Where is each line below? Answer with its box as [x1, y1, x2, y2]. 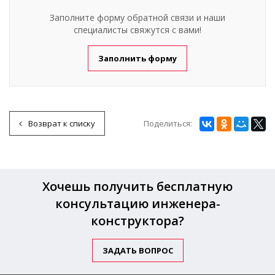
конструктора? [91, 212, 184, 229]
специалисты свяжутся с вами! [74, 23, 201, 36]
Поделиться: [144, 117, 192, 129]
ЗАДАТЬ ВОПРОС [102, 245, 173, 256]
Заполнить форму [98, 52, 177, 64]
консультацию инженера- [55, 195, 220, 212]
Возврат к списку [28, 117, 95, 129]
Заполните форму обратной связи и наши [50, 11, 225, 23]
